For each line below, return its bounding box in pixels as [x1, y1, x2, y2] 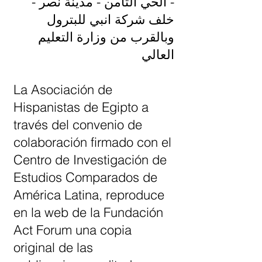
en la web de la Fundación [13, 204, 163, 220]
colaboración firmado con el [13, 134, 171, 150]
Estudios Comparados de [13, 169, 157, 185]
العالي [142, 46, 174, 63]
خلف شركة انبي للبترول [47, 11, 174, 27]
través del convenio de [13, 116, 142, 133]
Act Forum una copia [13, 222, 132, 238]
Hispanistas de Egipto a [13, 99, 149, 115]
